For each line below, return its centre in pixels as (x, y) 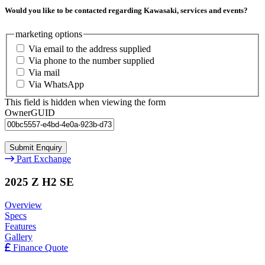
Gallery (19, 237)
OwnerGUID (30, 113)
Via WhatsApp (56, 85)
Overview (23, 205)
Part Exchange (44, 159)
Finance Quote (41, 247)
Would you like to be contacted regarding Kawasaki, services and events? (126, 11)
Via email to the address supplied (90, 49)
